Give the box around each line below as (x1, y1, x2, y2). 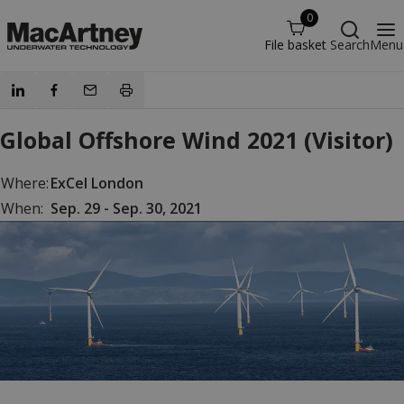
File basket (264, 36, 326, 53)
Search (330, 36, 370, 53)
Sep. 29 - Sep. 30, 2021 (50, 198, 202, 218)
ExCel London (50, 173, 143, 193)
